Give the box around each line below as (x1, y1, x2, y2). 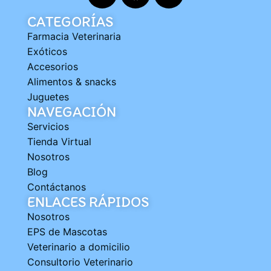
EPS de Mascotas (27, 225, 107, 238)
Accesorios (27, 60, 78, 73)
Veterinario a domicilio (27, 240, 130, 253)
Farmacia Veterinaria (27, 30, 121, 42)
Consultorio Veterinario (27, 255, 133, 268)
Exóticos (27, 45, 67, 57)
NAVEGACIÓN (27, 102, 116, 120)
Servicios (27, 120, 69, 132)
